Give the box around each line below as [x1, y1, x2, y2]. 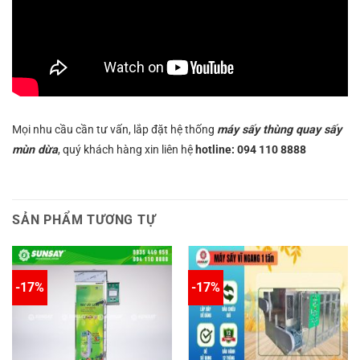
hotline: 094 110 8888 [195, 142, 306, 157]
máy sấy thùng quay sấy [217, 122, 342, 137]
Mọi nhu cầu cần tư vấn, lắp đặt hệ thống [12, 122, 217, 137]
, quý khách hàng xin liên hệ [58, 142, 195, 157]
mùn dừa [12, 142, 58, 157]
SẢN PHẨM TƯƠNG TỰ [12, 212, 156, 228]
